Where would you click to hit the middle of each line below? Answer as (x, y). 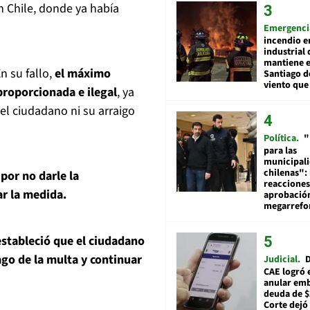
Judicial (281, 259)
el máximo (83, 74)
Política (280, 138)
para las (280, 151)
